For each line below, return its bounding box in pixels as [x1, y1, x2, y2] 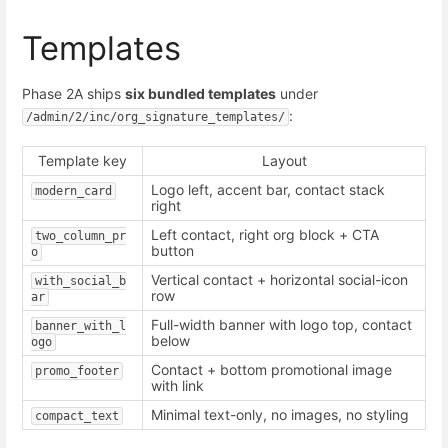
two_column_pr [35, 228, 126, 243]
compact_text [35, 408, 119, 423]
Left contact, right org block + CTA [151, 225, 379, 243]
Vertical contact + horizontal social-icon [151, 270, 408, 288]
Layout [261, 151, 307, 169]
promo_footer [35, 363, 119, 378]
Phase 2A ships [22, 84, 125, 102]
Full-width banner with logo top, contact [151, 315, 412, 333]
